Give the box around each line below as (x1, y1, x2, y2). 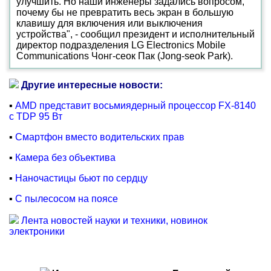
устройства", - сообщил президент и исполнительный (16, 29, 255, 39)
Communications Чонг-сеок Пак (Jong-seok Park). (16, 51, 233, 61)
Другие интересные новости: (21, 80, 163, 90)
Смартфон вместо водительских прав (15, 132, 184, 142)
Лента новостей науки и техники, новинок (21, 215, 207, 226)
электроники (9, 226, 65, 237)
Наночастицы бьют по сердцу (15, 173, 148, 183)
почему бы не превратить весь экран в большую (16, 7, 233, 18)
